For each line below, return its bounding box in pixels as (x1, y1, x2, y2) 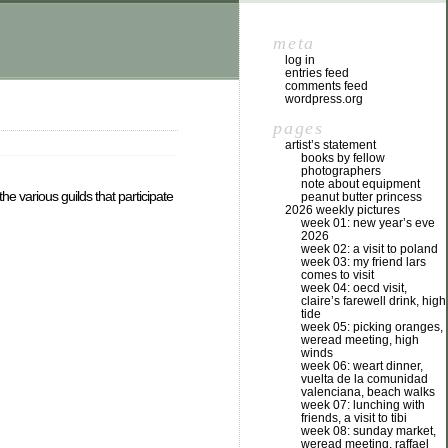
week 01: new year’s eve (301, 216, 435, 230)
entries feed (285, 66, 349, 80)
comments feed (285, 79, 368, 93)
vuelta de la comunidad (301, 372, 428, 386)
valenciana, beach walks (301, 385, 435, 399)
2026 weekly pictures (285, 203, 400, 217)
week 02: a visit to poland (301, 242, 438, 256)
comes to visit (301, 268, 374, 282)
